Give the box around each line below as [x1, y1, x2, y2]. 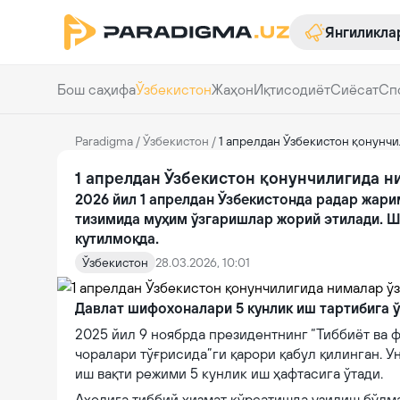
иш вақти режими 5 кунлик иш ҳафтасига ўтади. [75, 365, 383, 381]
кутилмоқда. [75, 230, 159, 246]
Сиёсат [330, 81, 379, 97]
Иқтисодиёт [254, 81, 330, 97]
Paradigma [75, 134, 133, 148]
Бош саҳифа [57, 81, 136, 97]
